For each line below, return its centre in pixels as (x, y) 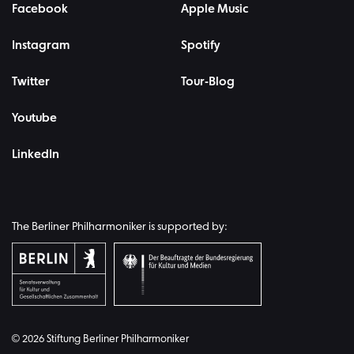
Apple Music (215, 9)
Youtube (34, 118)
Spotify (200, 45)
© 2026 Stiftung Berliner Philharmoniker (100, 339)
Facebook (40, 9)
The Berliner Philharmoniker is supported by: (119, 227)
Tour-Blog (208, 82)
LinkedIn (36, 154)
